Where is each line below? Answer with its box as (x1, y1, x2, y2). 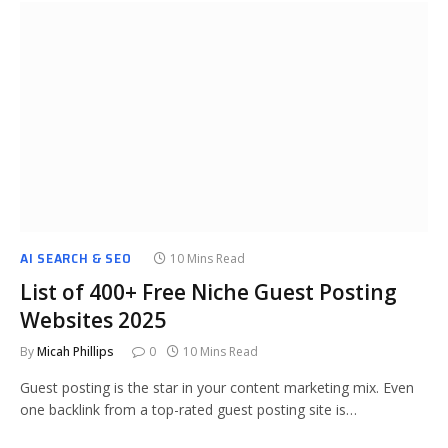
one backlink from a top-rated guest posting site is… (20, 399, 357, 419)
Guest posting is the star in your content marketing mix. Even (20, 377, 414, 397)
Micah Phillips (37, 342, 114, 360)
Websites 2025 (20, 305, 166, 334)
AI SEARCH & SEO (20, 246, 132, 269)
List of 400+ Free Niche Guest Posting (20, 277, 397, 306)
